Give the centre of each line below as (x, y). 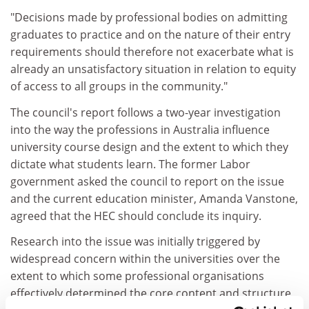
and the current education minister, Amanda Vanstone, (154, 198)
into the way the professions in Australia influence (140, 129)
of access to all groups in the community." (119, 86)
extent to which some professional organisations (137, 276)
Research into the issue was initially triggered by (135, 241)
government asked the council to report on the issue (147, 181)
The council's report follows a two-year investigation (146, 112)
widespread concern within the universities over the (145, 259)
